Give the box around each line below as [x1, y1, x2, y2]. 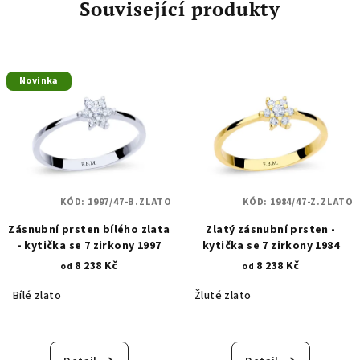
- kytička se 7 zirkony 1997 [17, 237, 162, 254]
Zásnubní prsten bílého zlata [8, 221, 170, 238]
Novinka [19, 74, 59, 88]
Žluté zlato [194, 287, 252, 304]
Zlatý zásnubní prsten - [206, 221, 336, 238]
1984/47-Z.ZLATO [269, 194, 354, 209]
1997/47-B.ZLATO [87, 194, 172, 209]
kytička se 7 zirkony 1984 [202, 237, 339, 254]
